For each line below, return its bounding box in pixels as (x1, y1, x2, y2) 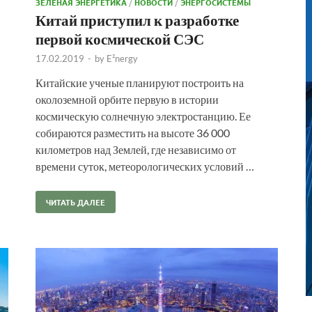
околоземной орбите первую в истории (36, 92, 219, 106)
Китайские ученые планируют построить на (36, 75, 244, 89)
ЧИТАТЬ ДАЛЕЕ (46, 196, 105, 208)
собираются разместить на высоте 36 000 (36, 125, 230, 139)
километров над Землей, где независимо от (36, 142, 236, 156)
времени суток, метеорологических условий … (36, 159, 254, 173)
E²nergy (107, 52, 138, 64)
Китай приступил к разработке (36, 10, 239, 29)
